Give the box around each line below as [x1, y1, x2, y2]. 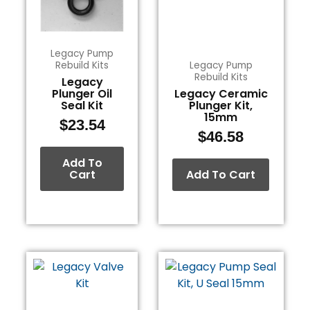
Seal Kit [61, 97, 104, 113]
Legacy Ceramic [174, 85, 268, 102]
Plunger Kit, [189, 97, 253, 113]
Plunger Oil [52, 85, 113, 102]
